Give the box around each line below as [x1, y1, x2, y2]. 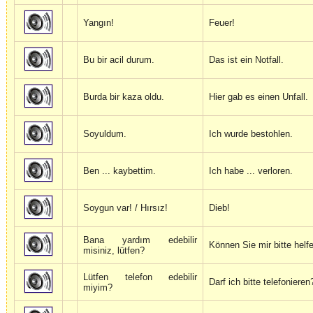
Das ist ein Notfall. [209, 54, 284, 66]
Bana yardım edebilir [83, 235, 197, 246]
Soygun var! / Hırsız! [83, 203, 168, 214]
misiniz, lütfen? [83, 245, 145, 256]
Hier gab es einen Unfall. [209, 92, 308, 103]
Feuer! [209, 17, 235, 29]
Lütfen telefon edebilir [83, 272, 197, 283]
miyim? [83, 282, 112, 293]
